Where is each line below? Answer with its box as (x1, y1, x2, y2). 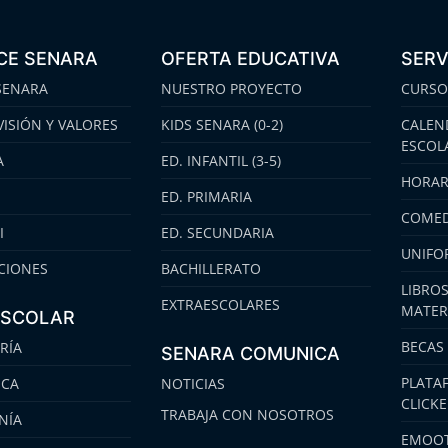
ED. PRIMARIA (160, 187, 252, 207)
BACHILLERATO (160, 259, 261, 279)
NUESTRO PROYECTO (160, 79, 302, 99)
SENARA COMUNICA (160, 343, 340, 365)
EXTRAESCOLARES (160, 295, 280, 315)
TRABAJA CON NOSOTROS (160, 405, 334, 425)
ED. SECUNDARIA (160, 223, 274, 243)
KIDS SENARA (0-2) (160, 115, 283, 135)
